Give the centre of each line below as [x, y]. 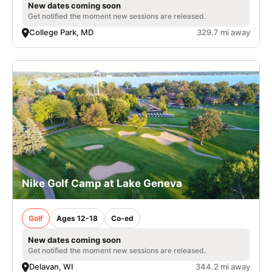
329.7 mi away [223, 32]
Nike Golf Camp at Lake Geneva [102, 184]
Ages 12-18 [77, 219]
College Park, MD [61, 32]
